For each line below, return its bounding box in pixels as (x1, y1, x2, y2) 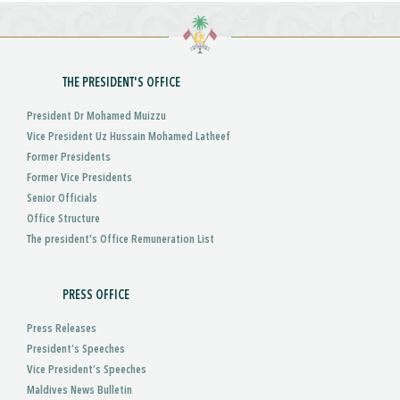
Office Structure (27, 212, 100, 225)
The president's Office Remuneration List (27, 233, 214, 246)
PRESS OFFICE (62, 288, 129, 302)
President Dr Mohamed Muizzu (27, 110, 166, 122)
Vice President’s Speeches (27, 363, 146, 376)
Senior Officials (27, 192, 97, 204)
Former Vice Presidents (27, 171, 132, 184)
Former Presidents (27, 151, 111, 163)
